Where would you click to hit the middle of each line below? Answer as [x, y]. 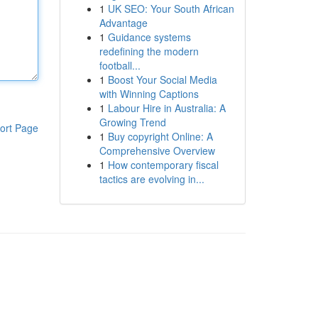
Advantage [123, 23]
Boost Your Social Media [162, 79]
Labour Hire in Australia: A [166, 108]
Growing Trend [132, 122]
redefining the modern [149, 51]
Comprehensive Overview [157, 150]
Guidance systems [149, 37]
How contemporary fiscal [163, 165]
